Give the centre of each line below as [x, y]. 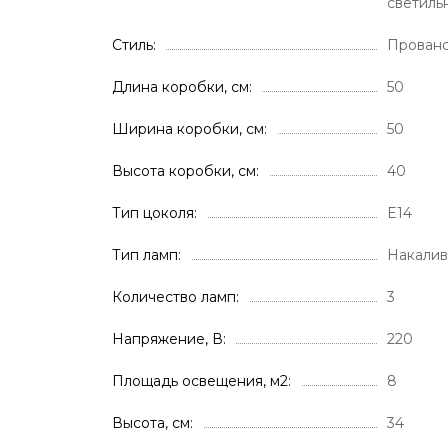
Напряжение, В [167, 339]
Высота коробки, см [184, 171]
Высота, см [151, 423]
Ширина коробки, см [188, 129]
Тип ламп [145, 255]
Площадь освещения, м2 [200, 381]
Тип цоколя [153, 213]
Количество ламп [174, 297]
